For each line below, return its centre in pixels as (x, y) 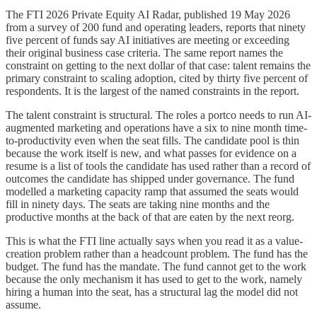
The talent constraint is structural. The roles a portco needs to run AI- (158, 115)
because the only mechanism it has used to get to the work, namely (154, 279)
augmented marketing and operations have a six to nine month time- (156, 127)
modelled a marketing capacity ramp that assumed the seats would (152, 191)
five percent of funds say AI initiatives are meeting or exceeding (148, 40)
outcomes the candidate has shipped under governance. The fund (150, 178)
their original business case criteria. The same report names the (144, 52)
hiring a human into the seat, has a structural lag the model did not (152, 292)
